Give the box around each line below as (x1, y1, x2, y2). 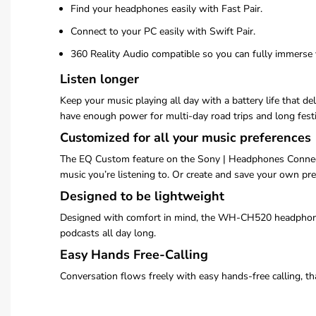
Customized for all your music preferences (60, 129, 311, 146)
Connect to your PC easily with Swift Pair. (71, 25, 255, 38)
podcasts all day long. (60, 226, 156, 240)
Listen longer (60, 71, 139, 87)
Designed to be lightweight (60, 188, 224, 205)
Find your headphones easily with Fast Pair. (71, 2, 262, 16)
